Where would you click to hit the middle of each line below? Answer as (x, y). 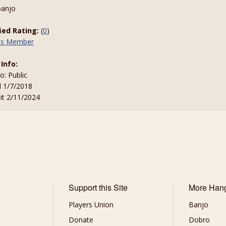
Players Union (91, 205)
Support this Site (98, 187)
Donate (81, 220)
